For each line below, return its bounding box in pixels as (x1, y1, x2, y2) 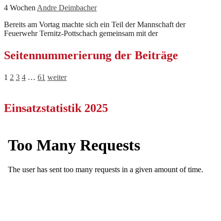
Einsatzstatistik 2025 (4, 101, 108, 114)
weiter (47, 73, 67, 81)
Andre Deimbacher (37, 3, 97, 12)
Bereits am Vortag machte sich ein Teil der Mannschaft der (4, 20, 185, 29)
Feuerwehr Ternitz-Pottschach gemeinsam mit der (4, 29, 158, 38)
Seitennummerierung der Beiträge (4, 49, 178, 62)
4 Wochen (4, 3, 37, 12)
